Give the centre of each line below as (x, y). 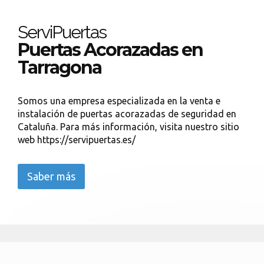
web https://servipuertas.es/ (77, 140)
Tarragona (60, 67)
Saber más (51, 176)
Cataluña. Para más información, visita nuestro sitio (128, 127)
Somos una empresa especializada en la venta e (119, 101)
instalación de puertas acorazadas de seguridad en (127, 114)
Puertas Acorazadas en (110, 50)
